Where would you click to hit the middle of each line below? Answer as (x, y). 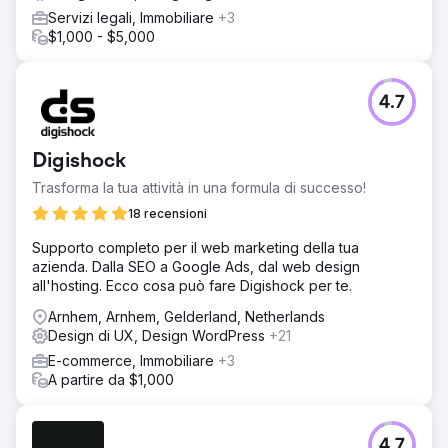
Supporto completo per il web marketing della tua (195, 247)
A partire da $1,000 (111, 379)
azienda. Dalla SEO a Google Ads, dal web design (196, 266)
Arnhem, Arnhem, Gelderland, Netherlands (186, 316)
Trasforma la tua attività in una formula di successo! (199, 187)
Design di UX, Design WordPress (158, 335)
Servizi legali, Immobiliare (133, 17)
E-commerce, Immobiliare (133, 360)
